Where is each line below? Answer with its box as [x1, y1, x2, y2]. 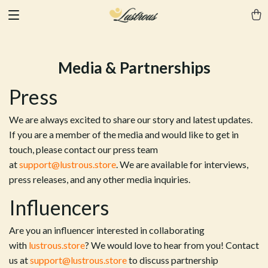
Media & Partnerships [57, 58, 211, 77]
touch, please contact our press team [9, 144, 158, 155]
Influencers [9, 195, 109, 220]
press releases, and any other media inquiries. [9, 173, 190, 185]
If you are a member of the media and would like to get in [9, 129, 239, 140]
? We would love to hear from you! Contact [85, 239, 259, 251]
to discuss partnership [127, 254, 218, 266]
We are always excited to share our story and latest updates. [9, 114, 252, 125]
